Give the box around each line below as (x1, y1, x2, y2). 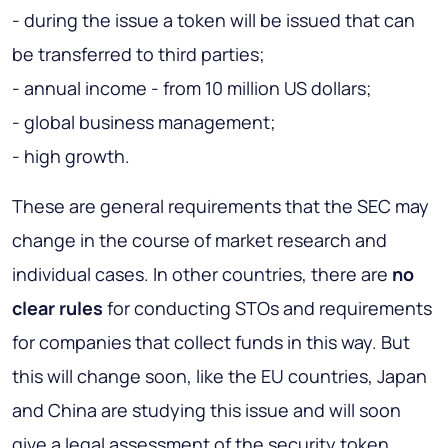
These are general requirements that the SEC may (12, 194, 429, 219)
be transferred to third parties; (12, 42, 265, 67)
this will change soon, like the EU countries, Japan (12, 364, 427, 389)
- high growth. (12, 144, 130, 169)
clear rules (12, 296, 103, 321)
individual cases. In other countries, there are (12, 262, 392, 287)
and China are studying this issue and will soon (12, 398, 401, 423)
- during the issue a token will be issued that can (12, 8, 415, 33)
